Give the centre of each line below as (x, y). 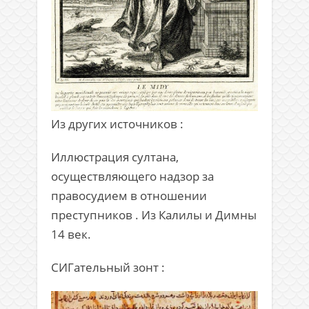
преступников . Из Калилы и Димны (154, 215)
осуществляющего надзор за (132, 177)
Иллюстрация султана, (115, 157)
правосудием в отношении (129, 196)
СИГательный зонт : (108, 268)
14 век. (71, 235)
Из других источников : (117, 124)
